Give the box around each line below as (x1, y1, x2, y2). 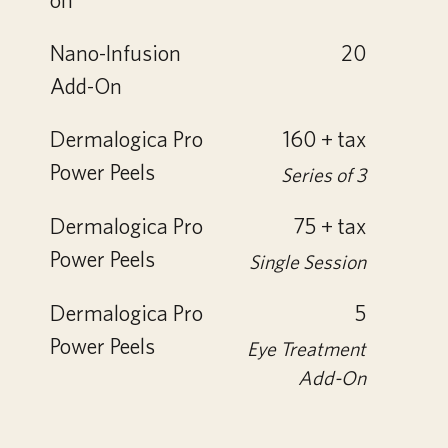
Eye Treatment (247, 337, 366, 361)
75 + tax (293, 213, 366, 239)
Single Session (249, 250, 366, 274)
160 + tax (283, 126, 366, 152)
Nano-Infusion (50, 40, 181, 66)
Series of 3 (281, 163, 366, 187)
